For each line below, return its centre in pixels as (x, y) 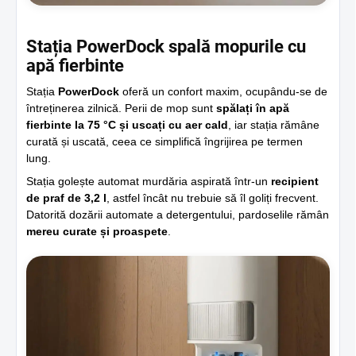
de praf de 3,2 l (66, 197)
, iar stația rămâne (274, 124)
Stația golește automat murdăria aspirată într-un (149, 181)
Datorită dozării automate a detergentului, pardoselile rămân (178, 214)
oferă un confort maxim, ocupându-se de (223, 91)
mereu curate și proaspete (97, 231)
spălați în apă (253, 108)
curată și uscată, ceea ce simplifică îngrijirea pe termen (164, 141)
